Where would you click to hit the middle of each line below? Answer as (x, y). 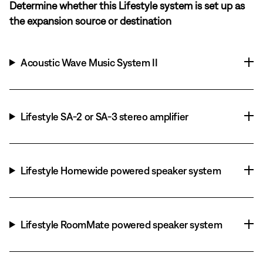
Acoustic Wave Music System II (89, 62)
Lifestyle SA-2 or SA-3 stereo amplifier (105, 116)
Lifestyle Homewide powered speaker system (121, 170)
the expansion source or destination (90, 21)
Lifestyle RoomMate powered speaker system (122, 224)
